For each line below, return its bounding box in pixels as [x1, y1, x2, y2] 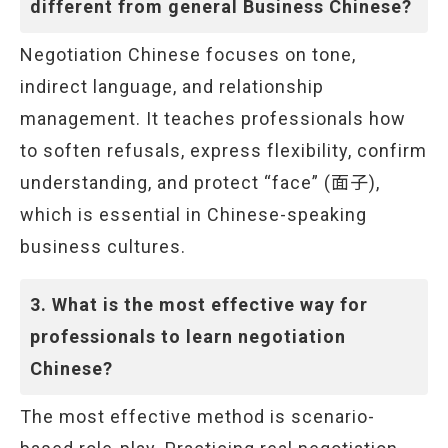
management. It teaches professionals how [20, 108, 406, 129]
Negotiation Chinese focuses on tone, [20, 44, 356, 65]
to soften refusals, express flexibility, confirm [20, 140, 427, 161]
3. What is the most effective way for [30, 294, 368, 315]
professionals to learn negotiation [30, 326, 346, 347]
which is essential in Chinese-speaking [20, 204, 367, 225]
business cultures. [20, 236, 186, 257]
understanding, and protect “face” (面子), [20, 172, 380, 193]
